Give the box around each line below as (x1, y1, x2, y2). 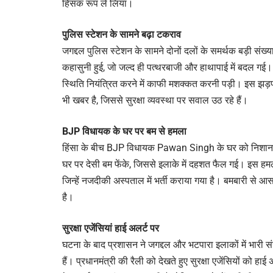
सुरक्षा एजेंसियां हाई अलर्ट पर (62, 222, 159, 235)
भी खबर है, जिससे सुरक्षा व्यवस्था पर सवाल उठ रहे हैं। (62, 94, 248, 107)
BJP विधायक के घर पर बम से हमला (62, 126, 186, 138)
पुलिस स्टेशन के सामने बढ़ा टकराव (62, 29, 181, 41)
